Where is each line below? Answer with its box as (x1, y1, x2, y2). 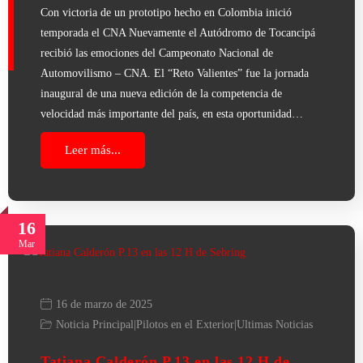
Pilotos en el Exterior (136, 318, 234, 331)
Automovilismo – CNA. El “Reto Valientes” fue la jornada (41, 66, 309, 79)
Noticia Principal (56, 318, 134, 331)
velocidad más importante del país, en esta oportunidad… (41, 107, 303, 120)
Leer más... (65, 143, 121, 156)
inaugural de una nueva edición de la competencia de (41, 87, 282, 100)
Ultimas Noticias (237, 318, 313, 331)
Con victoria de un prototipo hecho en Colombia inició (41, 6, 292, 19)
